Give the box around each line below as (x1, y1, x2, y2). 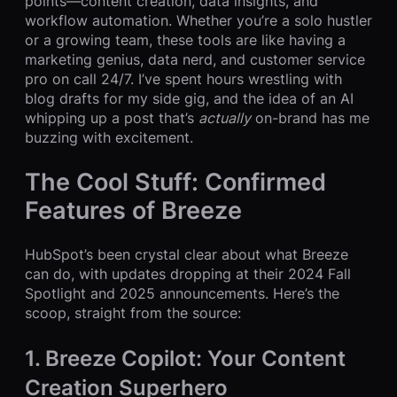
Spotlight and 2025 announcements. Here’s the (25, 284, 339, 302)
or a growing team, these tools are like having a (25, 30, 346, 49)
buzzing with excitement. (25, 128, 193, 146)
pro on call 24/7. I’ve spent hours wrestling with (25, 69, 342, 88)
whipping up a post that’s (25, 108, 198, 127)
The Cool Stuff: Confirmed (25, 166, 326, 197)
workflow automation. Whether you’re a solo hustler (25, 11, 372, 29)
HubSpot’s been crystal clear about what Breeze (25, 245, 348, 263)
